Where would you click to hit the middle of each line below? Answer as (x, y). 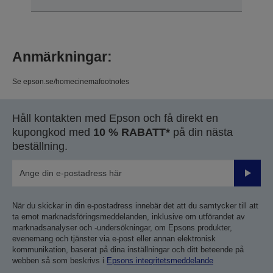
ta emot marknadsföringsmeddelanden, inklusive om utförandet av (129, 216)
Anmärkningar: (62, 56)
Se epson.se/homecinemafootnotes (71, 81)
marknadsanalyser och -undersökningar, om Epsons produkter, (122, 227)
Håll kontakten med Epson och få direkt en (115, 118)
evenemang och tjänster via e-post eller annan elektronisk (114, 238)
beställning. (40, 146)
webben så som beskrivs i (59, 260)
